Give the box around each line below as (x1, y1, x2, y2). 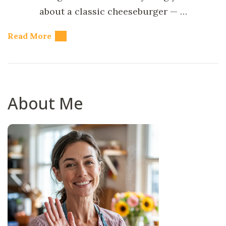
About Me (8, 92, 83, 115)
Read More (8, 31, 51, 41)
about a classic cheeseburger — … (39, 6, 187, 18)
